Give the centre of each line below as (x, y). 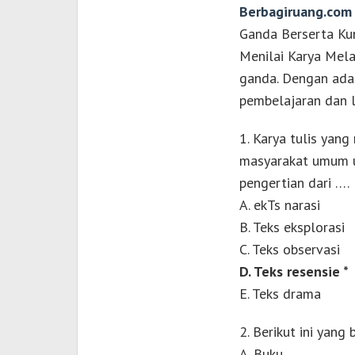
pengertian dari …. (294, 183)
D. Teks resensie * (294, 272)
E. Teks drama (280, 294)
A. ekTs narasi (279, 205)
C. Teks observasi (289, 250)
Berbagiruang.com (295, 12)
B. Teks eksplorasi (292, 227)
